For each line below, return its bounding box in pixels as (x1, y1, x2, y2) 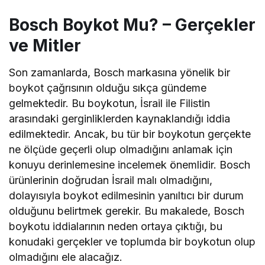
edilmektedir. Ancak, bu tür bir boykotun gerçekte (9, 127, 251, 140)
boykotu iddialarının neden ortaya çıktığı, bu (9, 219, 223, 232)
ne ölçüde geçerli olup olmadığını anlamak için (9, 143, 233, 156)
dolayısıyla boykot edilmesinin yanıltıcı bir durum (9, 189, 244, 202)
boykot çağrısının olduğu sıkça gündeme (9, 81, 207, 94)
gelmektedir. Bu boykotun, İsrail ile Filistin (9, 96, 211, 109)
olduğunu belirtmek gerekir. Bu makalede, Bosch (9, 204, 245, 217)
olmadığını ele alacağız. (9, 250, 123, 263)
